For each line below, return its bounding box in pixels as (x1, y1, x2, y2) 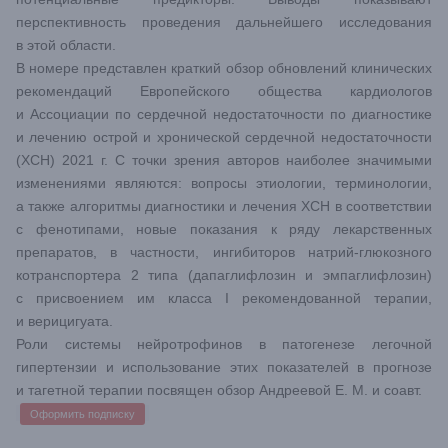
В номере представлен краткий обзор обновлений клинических (16, 60, 432, 76)
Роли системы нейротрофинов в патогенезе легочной (16, 336, 432, 352)
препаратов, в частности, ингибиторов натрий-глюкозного (16, 244, 432, 260)
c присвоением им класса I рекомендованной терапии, (16, 290, 432, 306)
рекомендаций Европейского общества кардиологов (16, 83, 432, 99)
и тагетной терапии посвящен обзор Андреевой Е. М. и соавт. (16, 382, 422, 398)
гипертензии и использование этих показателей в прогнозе (16, 359, 432, 375)
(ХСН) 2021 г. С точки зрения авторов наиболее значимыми (16, 152, 432, 168)
